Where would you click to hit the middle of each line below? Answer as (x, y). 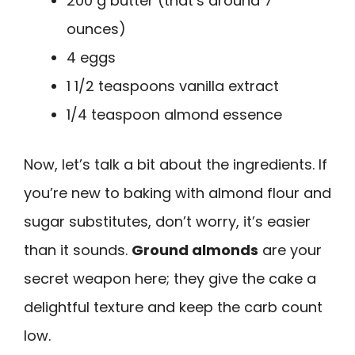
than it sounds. (78, 250)
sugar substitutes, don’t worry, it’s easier (167, 222)
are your (290, 250)
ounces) (96, 29)
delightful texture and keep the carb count (173, 307)
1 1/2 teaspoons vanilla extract (173, 86)
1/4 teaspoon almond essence (174, 115)
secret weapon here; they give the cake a (170, 279)
